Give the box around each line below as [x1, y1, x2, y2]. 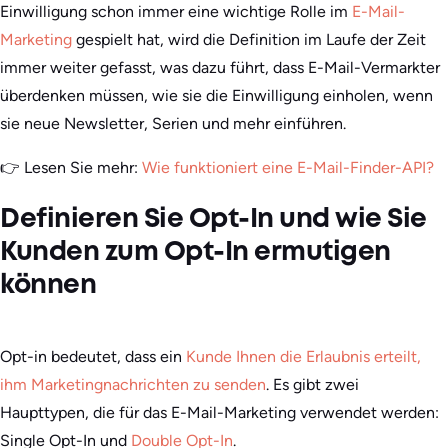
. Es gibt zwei [266, 375, 359, 395]
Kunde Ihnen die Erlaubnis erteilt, [186, 347, 421, 367]
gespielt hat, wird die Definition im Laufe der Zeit [72, 30, 426, 50]
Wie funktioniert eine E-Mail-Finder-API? [142, 158, 434, 178]
